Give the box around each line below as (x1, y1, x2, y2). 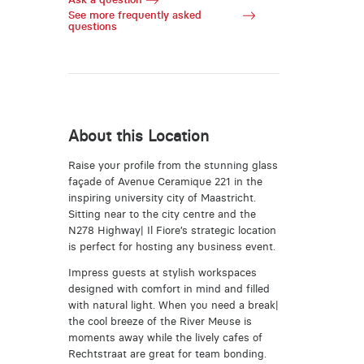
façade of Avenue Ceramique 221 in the (67, 175, 262, 188)
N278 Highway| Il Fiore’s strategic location (67, 223, 276, 236)
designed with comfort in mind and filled (67, 283, 270, 296)
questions (67, 20, 117, 33)
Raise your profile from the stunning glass (67, 158, 278, 171)
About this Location (67, 126, 209, 145)
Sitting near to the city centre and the (67, 207, 256, 220)
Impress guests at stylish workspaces (67, 266, 257, 279)
